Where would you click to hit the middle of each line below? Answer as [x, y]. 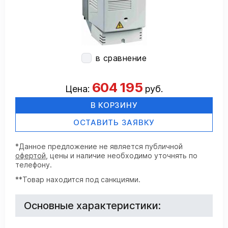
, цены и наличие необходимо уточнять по [122, 155]
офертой [31, 155]
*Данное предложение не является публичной [99, 146]
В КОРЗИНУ [114, 105]
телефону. [34, 165]
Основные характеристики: [92, 205]
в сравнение [121, 58]
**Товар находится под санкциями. [78, 179]
